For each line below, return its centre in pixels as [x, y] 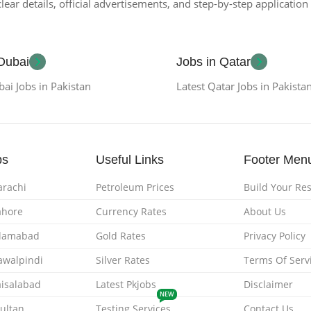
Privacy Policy [274, 236]
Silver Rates [123, 260]
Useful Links [130, 160]
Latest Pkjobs [126, 285]
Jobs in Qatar [213, 62]
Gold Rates [121, 236]
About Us [264, 212]
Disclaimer [268, 285]
